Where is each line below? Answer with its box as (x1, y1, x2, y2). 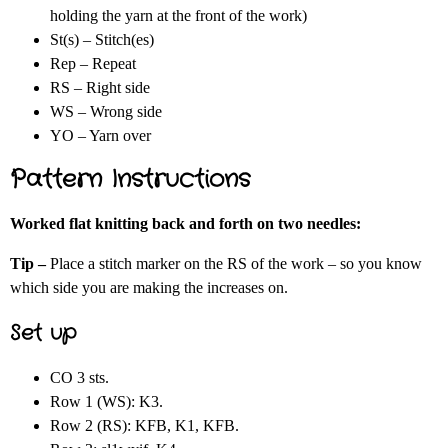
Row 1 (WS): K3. (50, 393, 163, 411)
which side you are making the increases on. (10, 279, 288, 297)
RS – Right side (50, 79, 150, 97)
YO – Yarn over (50, 127, 155, 145)
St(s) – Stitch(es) (50, 31, 154, 49)
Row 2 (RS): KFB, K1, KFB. (50, 417, 239, 435)
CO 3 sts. (50, 369, 109, 387)
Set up (10, 318, 76, 349)
